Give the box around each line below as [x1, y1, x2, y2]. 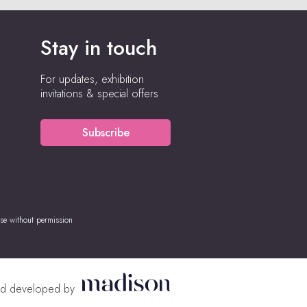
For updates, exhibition [40, 71, 144, 88]
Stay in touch [40, 33, 157, 63]
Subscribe [82, 125, 130, 141]
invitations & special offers [40, 86, 158, 102]
